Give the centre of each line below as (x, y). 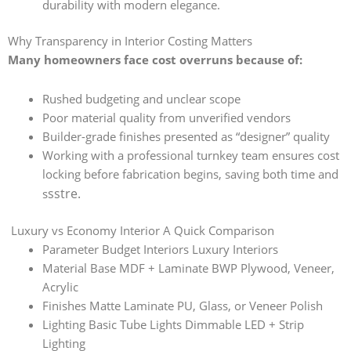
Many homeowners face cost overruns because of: (155, 60)
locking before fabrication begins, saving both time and (190, 174)
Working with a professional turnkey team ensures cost (190, 155)
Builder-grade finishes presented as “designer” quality (186, 136)
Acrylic (60, 286)
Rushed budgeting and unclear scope (141, 98)
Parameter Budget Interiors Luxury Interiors (160, 249)
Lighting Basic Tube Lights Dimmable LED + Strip (173, 324)
